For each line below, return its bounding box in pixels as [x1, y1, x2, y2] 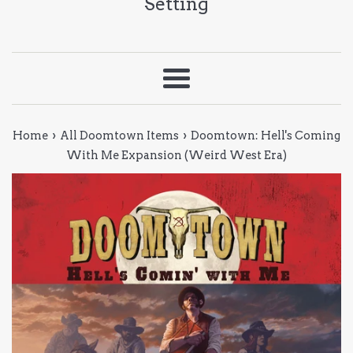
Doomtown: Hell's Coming [191, 128, 340, 143]
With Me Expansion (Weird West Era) [66, 147, 287, 162]
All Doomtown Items [60, 128, 179, 143]
